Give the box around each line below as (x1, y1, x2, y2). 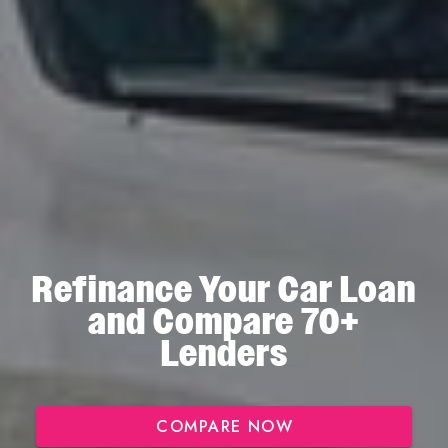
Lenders (160, 329, 288, 380)
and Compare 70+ (88, 297, 360, 348)
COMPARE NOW (156, 415, 294, 439)
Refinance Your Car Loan (32, 265, 416, 316)
